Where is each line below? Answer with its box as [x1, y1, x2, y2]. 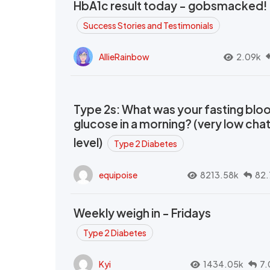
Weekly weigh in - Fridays [74, 206, 211, 221]
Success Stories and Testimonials [83, 20, 213, 31]
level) [74, 135, 104, 150]
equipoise [99, 169, 137, 180]
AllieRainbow [99, 51, 149, 62]
